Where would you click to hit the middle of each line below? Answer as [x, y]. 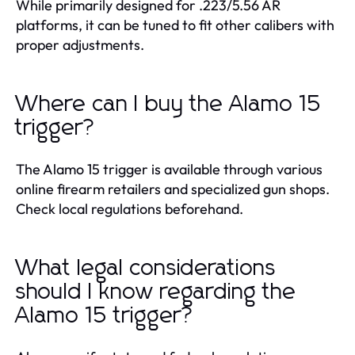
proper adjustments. [80, 45]
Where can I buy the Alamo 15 [169, 105]
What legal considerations [146, 269]
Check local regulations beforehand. [130, 209]
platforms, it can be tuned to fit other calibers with [175, 25]
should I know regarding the [156, 292]
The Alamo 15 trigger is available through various [169, 169]
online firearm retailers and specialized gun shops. [173, 189]
